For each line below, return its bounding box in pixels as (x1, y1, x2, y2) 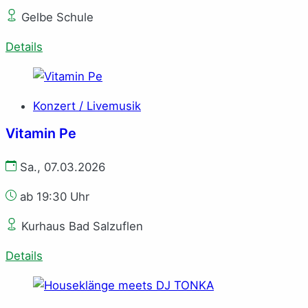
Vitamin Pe (5, 125, 76, 142)
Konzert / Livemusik (33, 98, 141, 113)
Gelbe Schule (18, 10, 93, 25)
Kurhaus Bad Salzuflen (18, 219, 143, 233)
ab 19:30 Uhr (16, 190, 89, 204)
